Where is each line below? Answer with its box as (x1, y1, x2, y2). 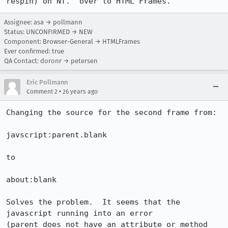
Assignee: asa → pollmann (4, 18, 82, 26)
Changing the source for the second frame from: (6, 108, 217, 117)
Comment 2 (26, 88, 58, 95)
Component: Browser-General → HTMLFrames (4, 38, 140, 45)
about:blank (6, 175, 56, 184)
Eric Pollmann (26, 78, 68, 86)
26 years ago (63, 88, 98, 95)
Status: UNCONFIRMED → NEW (4, 28, 93, 36)
